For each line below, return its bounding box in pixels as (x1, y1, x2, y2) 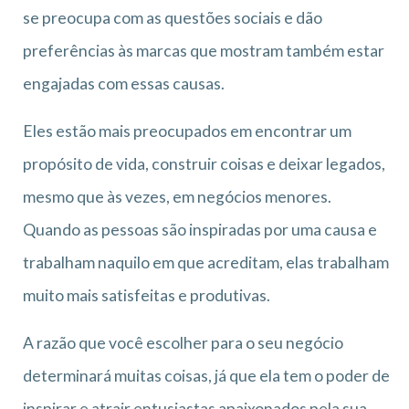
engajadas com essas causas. (23, 73, 225, 93)
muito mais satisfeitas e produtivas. (23, 285, 270, 305)
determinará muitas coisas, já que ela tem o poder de (23, 365, 390, 385)
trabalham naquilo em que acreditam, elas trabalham (23, 252, 389, 272)
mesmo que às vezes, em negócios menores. (23, 186, 331, 206)
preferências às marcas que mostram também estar (23, 40, 384, 60)
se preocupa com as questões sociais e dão (23, 7, 322, 27)
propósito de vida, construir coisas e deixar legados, (23, 153, 385, 173)
